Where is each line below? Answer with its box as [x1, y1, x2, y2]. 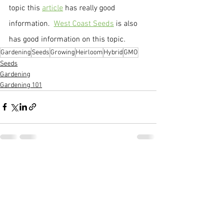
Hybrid [104, 48, 123, 57]
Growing [50, 48, 75, 57]
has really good [63, 3, 117, 13]
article [42, 3, 63, 13]
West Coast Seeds [54, 19, 114, 29]
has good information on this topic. [9, 34, 126, 44]
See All [136, 158, 156, 167]
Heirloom [76, 48, 103, 57]
